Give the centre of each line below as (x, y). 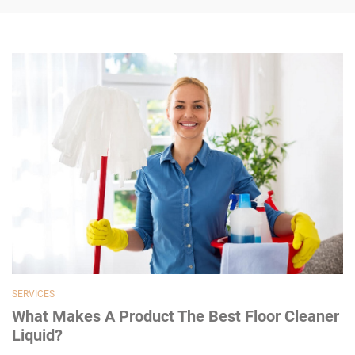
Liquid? (37, 335)
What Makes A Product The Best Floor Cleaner (176, 316)
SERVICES (33, 294)
